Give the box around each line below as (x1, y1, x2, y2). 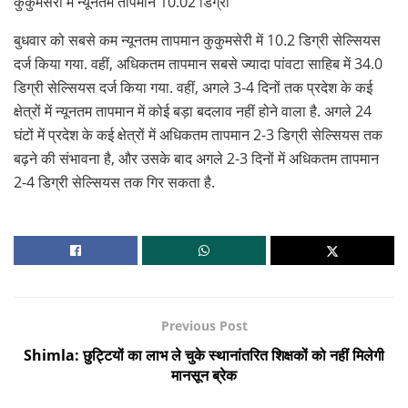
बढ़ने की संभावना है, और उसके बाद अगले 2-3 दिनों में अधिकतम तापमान (14, 148, 379, 169)
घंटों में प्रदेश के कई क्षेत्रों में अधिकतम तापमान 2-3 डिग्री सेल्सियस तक (14, 125, 382, 146)
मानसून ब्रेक (171, 365, 237, 386)
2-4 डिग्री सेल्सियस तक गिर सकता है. (14, 172, 215, 193)
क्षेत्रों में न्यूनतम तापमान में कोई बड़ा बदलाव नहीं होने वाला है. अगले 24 (14, 101, 372, 122)
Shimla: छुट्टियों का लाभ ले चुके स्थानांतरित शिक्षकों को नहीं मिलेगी (24, 345, 384, 366)
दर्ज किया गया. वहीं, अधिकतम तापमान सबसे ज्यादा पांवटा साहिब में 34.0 (14, 54, 382, 75)
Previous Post (160, 317, 248, 335)
